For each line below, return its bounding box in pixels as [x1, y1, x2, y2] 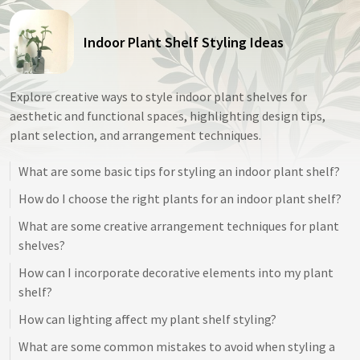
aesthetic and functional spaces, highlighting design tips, [10, 108, 325, 124]
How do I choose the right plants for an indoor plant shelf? [18, 190, 342, 207]
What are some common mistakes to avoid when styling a [18, 338, 335, 354]
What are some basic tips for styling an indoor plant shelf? [18, 163, 340, 179]
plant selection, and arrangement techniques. [10, 127, 261, 143]
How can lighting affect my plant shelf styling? [18, 311, 276, 327]
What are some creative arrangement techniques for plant [18, 218, 339, 234]
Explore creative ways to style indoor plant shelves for [10, 88, 307, 104]
